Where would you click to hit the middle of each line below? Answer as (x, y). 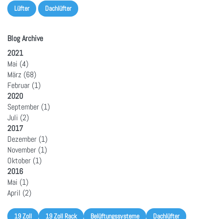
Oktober (19, 160)
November (22, 150)
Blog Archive (25, 38)
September (23, 107)
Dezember (22, 139)
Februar (19, 85)
